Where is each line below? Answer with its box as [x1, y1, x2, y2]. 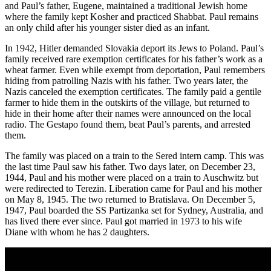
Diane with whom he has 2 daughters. [5, 226, 149, 237]
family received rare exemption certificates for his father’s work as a [5, 53, 263, 64]
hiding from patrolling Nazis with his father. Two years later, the [5, 75, 248, 86]
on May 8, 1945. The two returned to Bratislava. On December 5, [5, 194, 255, 204]
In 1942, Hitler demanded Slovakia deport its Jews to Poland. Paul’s [5, 42, 264, 53]
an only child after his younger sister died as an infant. [5, 22, 210, 33]
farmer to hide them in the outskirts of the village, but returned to [5, 97, 250, 108]
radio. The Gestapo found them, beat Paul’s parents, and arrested [5, 119, 250, 129]
